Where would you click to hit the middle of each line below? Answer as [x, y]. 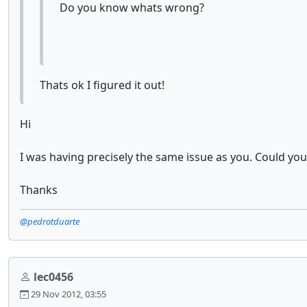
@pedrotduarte [50, 221]
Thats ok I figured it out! [102, 85]
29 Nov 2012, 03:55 [67, 294]
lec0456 [53, 277]
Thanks [39, 190]
